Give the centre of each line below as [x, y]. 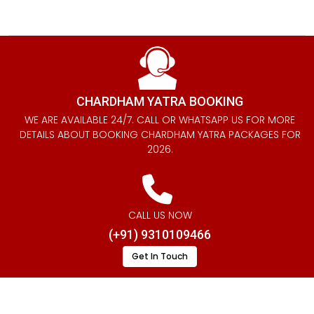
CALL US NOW [160, 216]
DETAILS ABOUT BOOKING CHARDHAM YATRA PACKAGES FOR [160, 135]
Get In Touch [160, 257]
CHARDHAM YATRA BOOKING [160, 102]
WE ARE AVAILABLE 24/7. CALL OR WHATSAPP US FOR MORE [160, 120]
